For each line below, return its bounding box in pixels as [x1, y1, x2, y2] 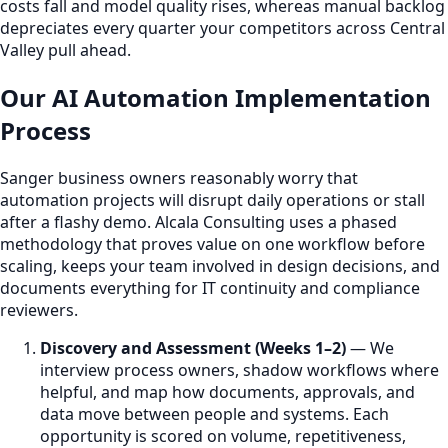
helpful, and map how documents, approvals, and [40, 380, 415, 403]
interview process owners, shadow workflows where [40, 358, 439, 381]
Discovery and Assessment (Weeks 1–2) [40, 336, 346, 359]
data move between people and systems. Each [40, 402, 389, 425]
